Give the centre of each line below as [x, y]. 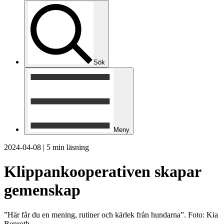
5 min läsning [68, 147]
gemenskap [42, 190]
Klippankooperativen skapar [102, 172]
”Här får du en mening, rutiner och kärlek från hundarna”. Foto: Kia [111, 214]
